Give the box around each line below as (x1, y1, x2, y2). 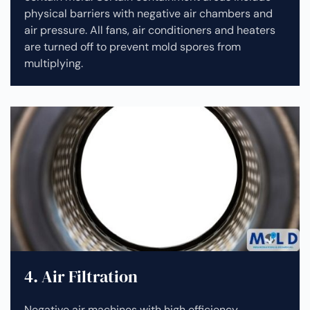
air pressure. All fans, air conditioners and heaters (24, 23, 275, 38)
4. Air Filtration (24, 265, 138, 289)
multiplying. (24, 56, 83, 71)
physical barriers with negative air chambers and (24, 6, 273, 21)
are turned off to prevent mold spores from (24, 39, 241, 55)
